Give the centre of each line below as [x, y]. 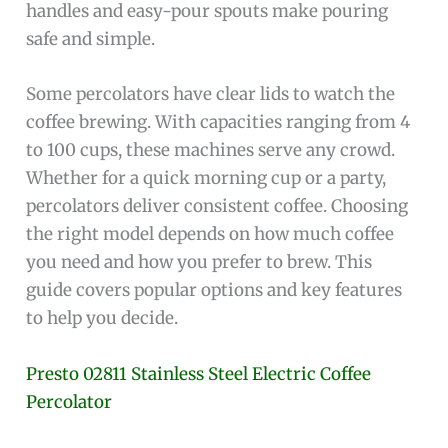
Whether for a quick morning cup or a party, [206, 178]
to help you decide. [102, 318]
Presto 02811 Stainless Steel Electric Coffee [199, 373]
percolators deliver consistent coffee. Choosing [217, 206]
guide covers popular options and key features [214, 290]
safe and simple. [91, 39]
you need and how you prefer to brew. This [199, 262]
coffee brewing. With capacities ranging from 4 [218, 122]
